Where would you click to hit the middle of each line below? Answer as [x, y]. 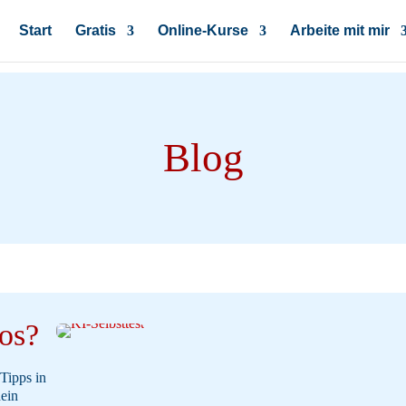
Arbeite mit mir [339, 30]
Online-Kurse [203, 30]
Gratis [95, 30]
